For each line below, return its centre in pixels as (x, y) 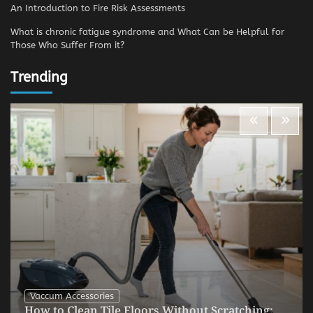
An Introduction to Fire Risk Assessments (98, 8)
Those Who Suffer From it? (67, 45)
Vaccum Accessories (72, 296)
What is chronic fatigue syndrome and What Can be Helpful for (147, 31)
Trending (39, 77)
